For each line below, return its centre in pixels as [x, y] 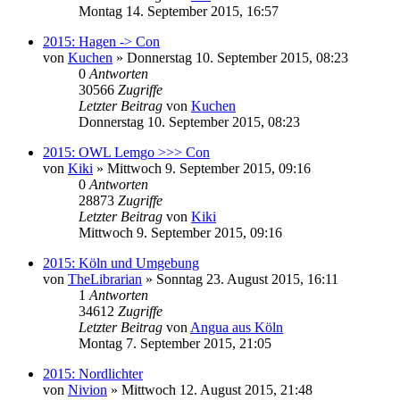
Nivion [87, 389]
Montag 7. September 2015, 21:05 [175, 343]
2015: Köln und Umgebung [121, 262]
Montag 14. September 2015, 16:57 [179, 11]
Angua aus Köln [237, 327]
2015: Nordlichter [93, 373]
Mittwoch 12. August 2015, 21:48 [217, 389]
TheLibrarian [105, 279]
